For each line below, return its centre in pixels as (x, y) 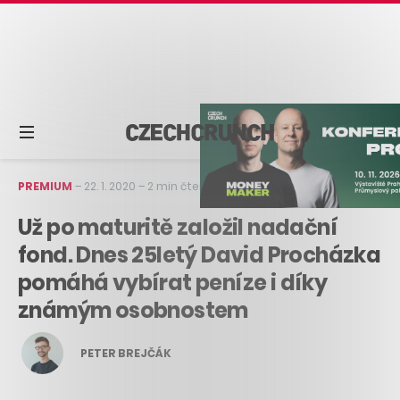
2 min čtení (178, 186)
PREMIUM (45, 186)
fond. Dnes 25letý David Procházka (200, 254)
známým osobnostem (133, 310)
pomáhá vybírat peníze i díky (173, 282)
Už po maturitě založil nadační (178, 227)
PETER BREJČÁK (126, 354)
